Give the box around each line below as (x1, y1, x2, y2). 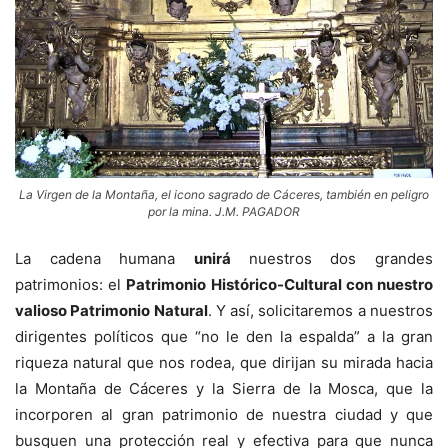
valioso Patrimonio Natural (15, 300, 208, 320)
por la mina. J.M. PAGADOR (148, 203, 300, 219)
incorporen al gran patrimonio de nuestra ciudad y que (15, 404, 433, 424)
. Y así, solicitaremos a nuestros (207, 300, 434, 320)
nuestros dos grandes (248, 248, 434, 268)
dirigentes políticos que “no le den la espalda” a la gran (15, 326, 433, 346)
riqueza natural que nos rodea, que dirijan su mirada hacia (15, 352, 433, 372)
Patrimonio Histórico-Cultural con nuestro (126, 274, 434, 294)
